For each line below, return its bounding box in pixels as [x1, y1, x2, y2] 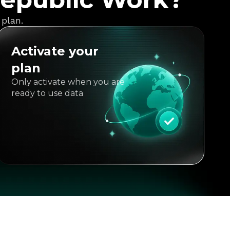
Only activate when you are [11, 77, 125, 87]
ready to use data [11, 88, 84, 98]
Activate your [11, 44, 99, 59]
